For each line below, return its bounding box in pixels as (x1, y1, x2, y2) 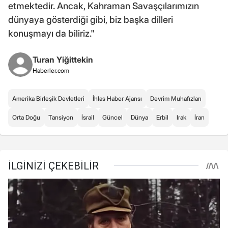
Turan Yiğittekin (33, 54, 93, 65)
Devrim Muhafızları (150, 95, 202, 103)
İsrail (81, 113, 94, 122)
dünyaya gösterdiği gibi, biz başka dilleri (8, 14, 173, 25)
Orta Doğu (12, 113, 40, 122)
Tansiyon (48, 113, 73, 122)
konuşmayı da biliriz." (8, 28, 95, 39)
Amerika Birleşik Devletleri (12, 95, 84, 103)
